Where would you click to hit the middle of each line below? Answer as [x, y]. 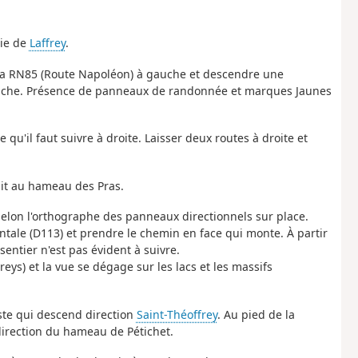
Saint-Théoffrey [177, 314]
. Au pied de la [256, 314]
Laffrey [47, 43]
